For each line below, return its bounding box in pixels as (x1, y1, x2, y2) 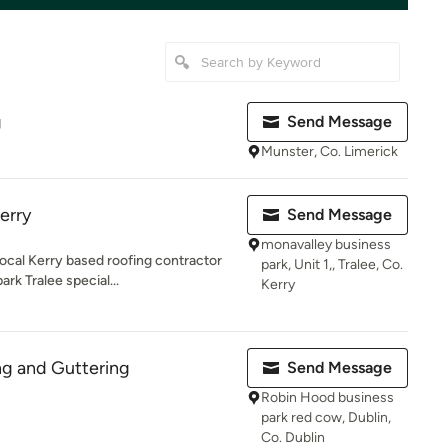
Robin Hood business (261, 389, 394, 406)
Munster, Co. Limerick (261, 143, 398, 160)
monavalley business (261, 236, 391, 253)
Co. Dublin (261, 429, 325, 446)
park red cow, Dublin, (261, 409, 391, 426)
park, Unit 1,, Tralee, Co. (261, 256, 403, 273)
